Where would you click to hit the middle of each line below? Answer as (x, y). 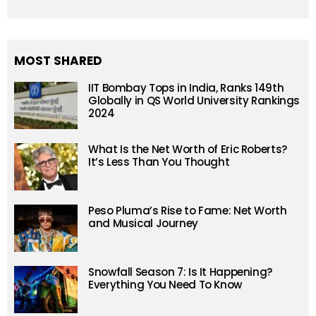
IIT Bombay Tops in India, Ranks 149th (186, 88)
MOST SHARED (58, 61)
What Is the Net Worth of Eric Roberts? (188, 150)
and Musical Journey (143, 224)
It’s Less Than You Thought (159, 162)
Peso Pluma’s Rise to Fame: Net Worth (188, 211)
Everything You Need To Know (165, 285)
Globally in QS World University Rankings (194, 101)
